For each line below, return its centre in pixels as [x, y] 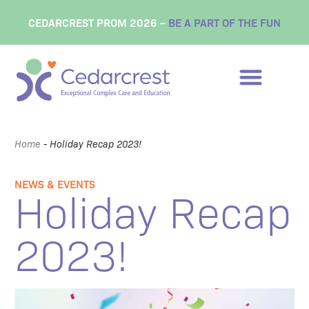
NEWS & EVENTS [55, 183]
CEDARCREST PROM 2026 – [98, 22]
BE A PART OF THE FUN [225, 22]
